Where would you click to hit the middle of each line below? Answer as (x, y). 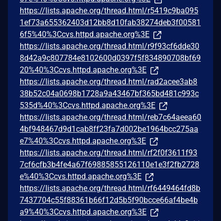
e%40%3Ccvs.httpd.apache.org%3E (81, 176)
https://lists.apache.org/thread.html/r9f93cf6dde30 (110, 46)
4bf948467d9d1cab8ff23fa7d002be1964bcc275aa (109, 129)
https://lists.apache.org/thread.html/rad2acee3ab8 (109, 81)
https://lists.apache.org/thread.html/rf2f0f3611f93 (109, 152)
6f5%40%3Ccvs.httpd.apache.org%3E (85, 34)
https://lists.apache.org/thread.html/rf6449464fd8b (110, 188)
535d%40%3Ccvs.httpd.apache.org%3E (88, 105)
